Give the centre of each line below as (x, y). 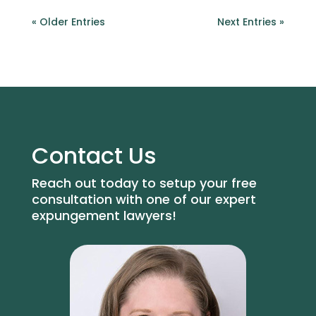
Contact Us (94, 155)
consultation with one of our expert (144, 199)
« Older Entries (68, 22)
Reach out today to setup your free (144, 183)
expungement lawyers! (104, 215)
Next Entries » (251, 22)
